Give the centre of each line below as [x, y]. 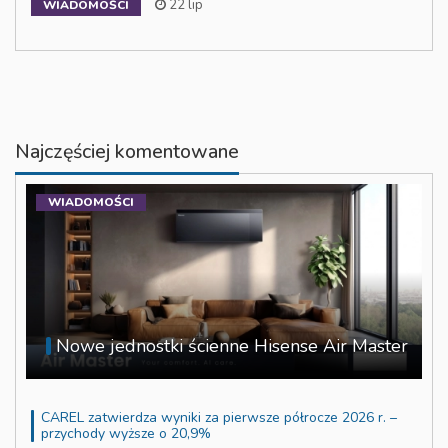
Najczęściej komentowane [127, 151]
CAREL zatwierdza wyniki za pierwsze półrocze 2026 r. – [219, 418]
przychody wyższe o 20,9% [126, 434]
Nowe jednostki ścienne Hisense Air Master [232, 346]
